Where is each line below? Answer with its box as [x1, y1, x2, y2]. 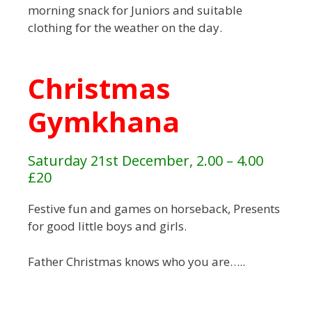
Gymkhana [28, 102, 180, 141]
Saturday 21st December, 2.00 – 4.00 [28, 151, 263, 171]
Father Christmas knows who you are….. [28, 253, 245, 270]
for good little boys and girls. [28, 218, 187, 235]
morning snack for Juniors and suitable [28, 2, 242, 19]
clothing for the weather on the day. [28, 19, 222, 36]
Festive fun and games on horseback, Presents [28, 201, 280, 217]
